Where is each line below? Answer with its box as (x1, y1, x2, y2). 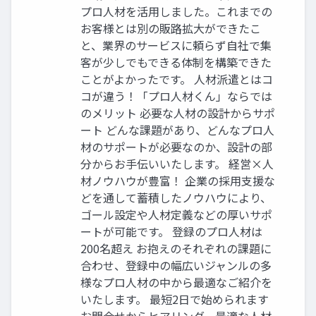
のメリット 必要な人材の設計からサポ (80, 104, 275, 121)
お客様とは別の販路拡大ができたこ (80, 19, 261, 37)
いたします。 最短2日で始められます (80, 290, 269, 308)
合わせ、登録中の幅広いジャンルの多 (80, 256, 272, 274)
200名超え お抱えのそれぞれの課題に (80, 239, 272, 257)
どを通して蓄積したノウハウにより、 (80, 188, 272, 206)
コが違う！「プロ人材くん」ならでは (80, 87, 272, 104)
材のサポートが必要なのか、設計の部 (80, 138, 272, 155)
